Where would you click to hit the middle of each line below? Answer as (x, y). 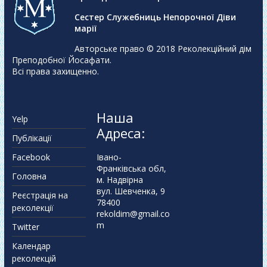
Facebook (31, 157)
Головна (29, 176)
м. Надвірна (120, 180)
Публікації (32, 138)
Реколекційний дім (214, 49)
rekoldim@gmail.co (133, 214)
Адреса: (121, 133)
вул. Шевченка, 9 (131, 191)
